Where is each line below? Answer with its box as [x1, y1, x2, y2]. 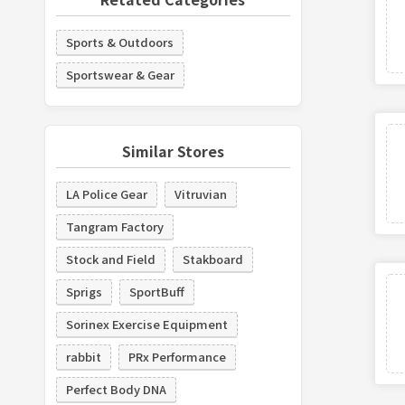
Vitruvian [174, 184, 227, 202]
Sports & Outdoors [65, 33, 174, 51]
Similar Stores [121, 139, 224, 162]
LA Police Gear [65, 184, 147, 202]
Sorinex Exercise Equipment [65, 315, 228, 333]
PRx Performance [127, 347, 226, 365]
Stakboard [182, 250, 243, 268]
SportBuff [128, 282, 184, 300]
